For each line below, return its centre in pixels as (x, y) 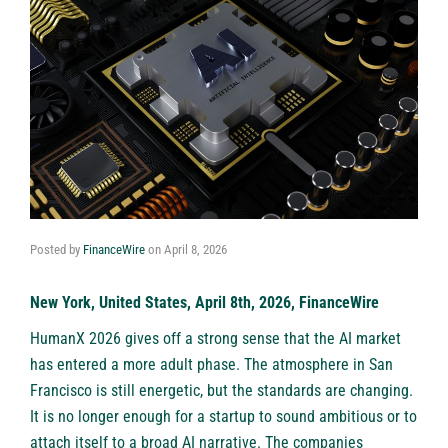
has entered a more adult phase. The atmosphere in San (211, 364)
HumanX (57, 338)
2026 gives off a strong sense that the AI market (243, 338)
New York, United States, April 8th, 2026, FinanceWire (204, 302)
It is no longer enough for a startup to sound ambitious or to (223, 416)
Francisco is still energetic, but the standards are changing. (221, 390)
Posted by (56, 249)
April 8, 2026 (195, 249)
